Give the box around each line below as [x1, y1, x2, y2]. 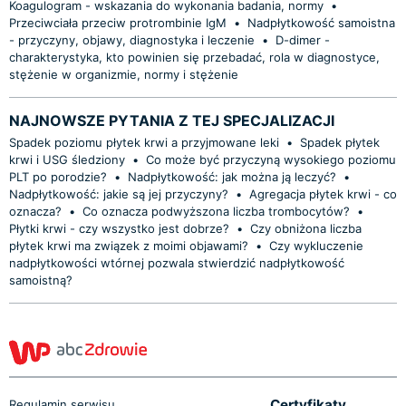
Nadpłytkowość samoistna [247, 14, 395, 30]
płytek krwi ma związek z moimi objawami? [9, 237, 248, 253]
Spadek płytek [300, 134, 380, 150]
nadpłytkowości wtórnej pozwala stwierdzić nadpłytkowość [9, 255, 344, 270]
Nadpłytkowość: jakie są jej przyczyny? [9, 186, 228, 201]
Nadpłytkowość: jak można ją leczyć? [128, 169, 336, 184]
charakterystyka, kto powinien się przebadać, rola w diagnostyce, [9, 49, 380, 64]
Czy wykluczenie [269, 237, 363, 253]
